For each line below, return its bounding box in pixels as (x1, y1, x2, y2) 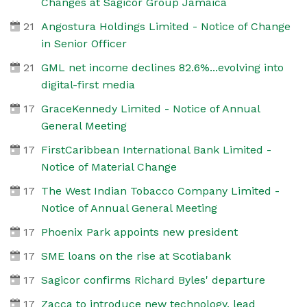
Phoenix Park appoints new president (40, 225, 238, 238)
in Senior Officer (40, 36, 127, 50)
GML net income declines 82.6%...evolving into (40, 60, 284, 74)
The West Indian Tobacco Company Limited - (40, 184, 280, 197)
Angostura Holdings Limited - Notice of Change (40, 19, 291, 33)
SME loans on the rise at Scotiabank (40, 249, 231, 262)
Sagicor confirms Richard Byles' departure (40, 273, 265, 286)
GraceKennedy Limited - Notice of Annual (40, 101, 260, 115)
